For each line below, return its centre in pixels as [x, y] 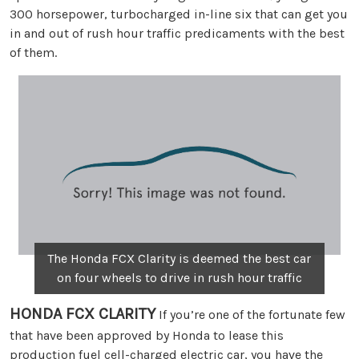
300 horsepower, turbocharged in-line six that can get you [179, 14]
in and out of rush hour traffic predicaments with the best [177, 33]
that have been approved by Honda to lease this [147, 336]
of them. [33, 52]
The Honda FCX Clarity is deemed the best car [179, 259]
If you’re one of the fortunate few [250, 315]
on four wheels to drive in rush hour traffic [179, 278]
